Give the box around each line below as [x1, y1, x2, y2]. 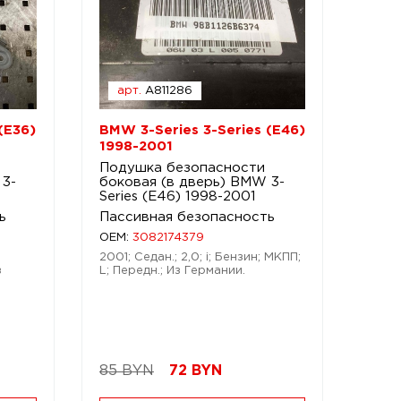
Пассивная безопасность [98, 211, 275, 223]
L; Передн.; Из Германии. [98, 266, 245, 276]
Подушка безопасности [98, 162, 265, 174]
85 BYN [98, 364, 154, 378]
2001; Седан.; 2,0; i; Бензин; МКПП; [98, 252, 301, 262]
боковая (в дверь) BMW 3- [98, 176, 285, 188]
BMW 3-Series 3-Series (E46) [98, 124, 305, 136]
